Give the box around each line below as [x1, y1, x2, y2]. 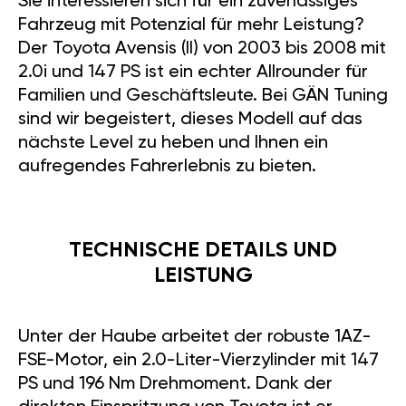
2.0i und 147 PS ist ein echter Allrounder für [18, 63, 368, 82]
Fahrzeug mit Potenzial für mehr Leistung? [18, 16, 364, 35]
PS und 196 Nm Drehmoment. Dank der [18, 375, 333, 394]
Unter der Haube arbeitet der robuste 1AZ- [18, 328, 372, 347]
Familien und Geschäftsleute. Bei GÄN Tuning [18, 87, 388, 106]
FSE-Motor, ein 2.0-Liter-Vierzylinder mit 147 [18, 352, 379, 371]
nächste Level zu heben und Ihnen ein [18, 134, 328, 153]
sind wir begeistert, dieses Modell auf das [18, 111, 362, 130]
